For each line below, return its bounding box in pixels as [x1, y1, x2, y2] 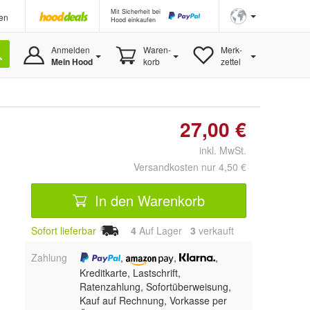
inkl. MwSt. [188, 143, 246, 157]
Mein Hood [51, 55, 93, 68]
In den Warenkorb [91, 190, 205, 210]
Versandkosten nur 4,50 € [134, 160, 246, 174]
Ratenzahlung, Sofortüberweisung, [79, 279, 231, 293]
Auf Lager [136, 224, 190, 237]
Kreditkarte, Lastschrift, [79, 265, 181, 280]
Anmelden [51, 44, 90, 55]
